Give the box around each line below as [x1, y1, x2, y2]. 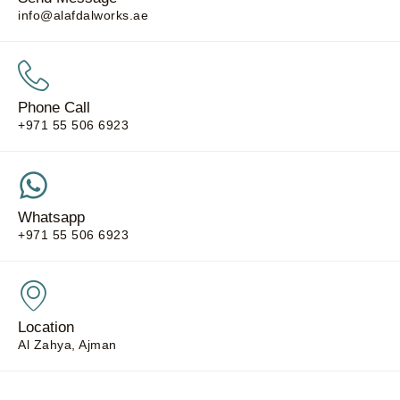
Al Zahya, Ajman [18, 337, 117, 352]
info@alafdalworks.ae [18, 7, 148, 22]
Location [18, 318, 74, 336]
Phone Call [18, 98, 90, 116]
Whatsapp [18, 208, 85, 226]
